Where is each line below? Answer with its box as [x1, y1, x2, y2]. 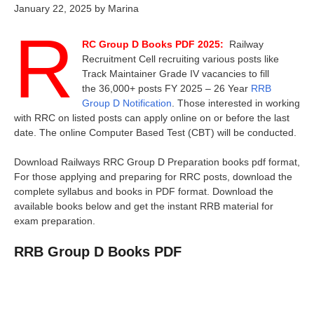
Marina [108, 2, 139, 14]
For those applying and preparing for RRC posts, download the [14, 170, 292, 182]
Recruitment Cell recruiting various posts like [81, 53, 279, 64]
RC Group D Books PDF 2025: [81, 38, 224, 50]
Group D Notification [81, 97, 172, 109]
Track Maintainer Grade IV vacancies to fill [81, 67, 269, 79]
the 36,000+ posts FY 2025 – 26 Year [81, 82, 251, 94]
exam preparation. [14, 214, 95, 226]
